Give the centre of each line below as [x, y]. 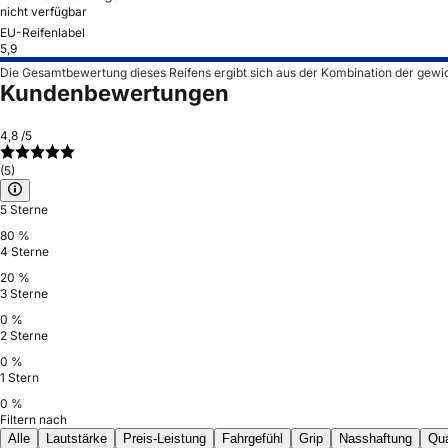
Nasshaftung [375, 438]
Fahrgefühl [252, 438]
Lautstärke [76, 438]
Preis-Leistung [164, 438]
